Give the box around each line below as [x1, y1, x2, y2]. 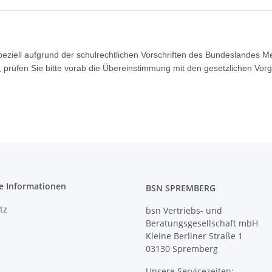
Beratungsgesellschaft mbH [146, 217, 258, 229]
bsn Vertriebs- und [146, 205, 222, 217]
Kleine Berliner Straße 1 [146, 230, 243, 242]
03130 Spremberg [146, 243, 218, 255]
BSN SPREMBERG [146, 182, 216, 194]
